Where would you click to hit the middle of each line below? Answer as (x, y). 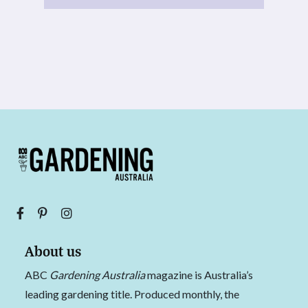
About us (53, 250)
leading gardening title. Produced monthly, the (132, 294)
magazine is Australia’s (199, 274)
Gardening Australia (97, 274)
